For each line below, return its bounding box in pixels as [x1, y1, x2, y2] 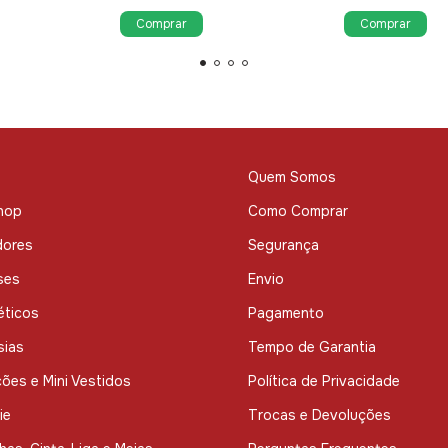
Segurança [248, 236, 319, 255]
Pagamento [248, 304, 324, 323]
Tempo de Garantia [248, 338, 376, 357]
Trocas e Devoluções [248, 406, 391, 425]
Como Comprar [248, 202, 348, 221]
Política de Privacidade [248, 372, 400, 391]
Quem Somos [248, 168, 336, 187]
